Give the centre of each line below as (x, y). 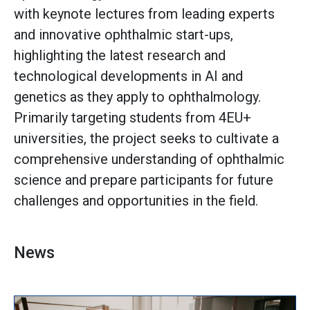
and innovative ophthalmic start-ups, (124, 35)
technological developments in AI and (128, 76)
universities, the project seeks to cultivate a (146, 138)
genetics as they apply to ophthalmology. (137, 97)
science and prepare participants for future (144, 180)
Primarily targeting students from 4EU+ (133, 118)
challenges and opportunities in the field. (136, 201)
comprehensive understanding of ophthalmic (149, 159)
